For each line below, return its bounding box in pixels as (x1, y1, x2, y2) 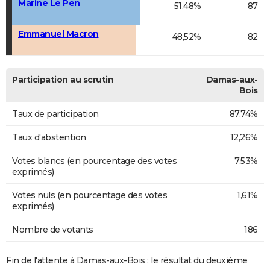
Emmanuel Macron (18, 28, 99, 40)
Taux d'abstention (12, 132, 86, 143)
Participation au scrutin (12, 74, 113, 86)
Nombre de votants (12, 224, 93, 236)
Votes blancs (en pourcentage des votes (12, 155, 177, 167)
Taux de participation (12, 108, 99, 120)
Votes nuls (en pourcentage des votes (12, 190, 167, 201)
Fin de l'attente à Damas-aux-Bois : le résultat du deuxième (6, 255, 248, 266)
